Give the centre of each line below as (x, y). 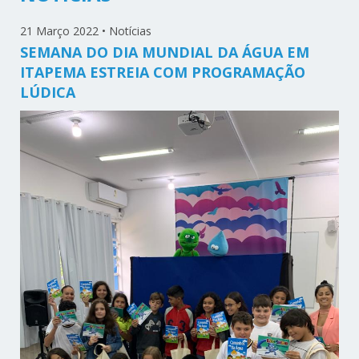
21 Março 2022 (60, 31)
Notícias (131, 31)
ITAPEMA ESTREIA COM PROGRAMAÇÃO (163, 73)
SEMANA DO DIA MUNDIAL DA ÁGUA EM (165, 52)
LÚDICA (48, 93)
